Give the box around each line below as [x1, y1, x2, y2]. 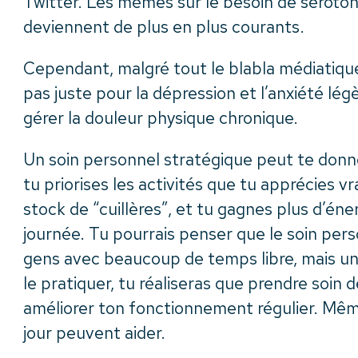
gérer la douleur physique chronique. [23, 107, 298, 129]
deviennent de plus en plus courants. [23, 16, 304, 38]
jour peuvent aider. [23, 322, 165, 344]
